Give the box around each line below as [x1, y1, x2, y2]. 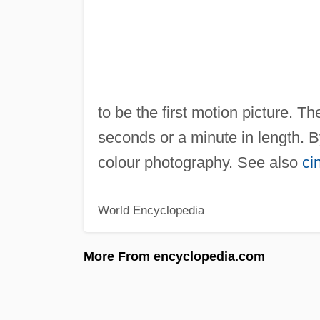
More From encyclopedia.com [84, 249, 265, 264]
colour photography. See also [97, 153, 302, 171]
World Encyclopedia [97, 204, 204, 217]
